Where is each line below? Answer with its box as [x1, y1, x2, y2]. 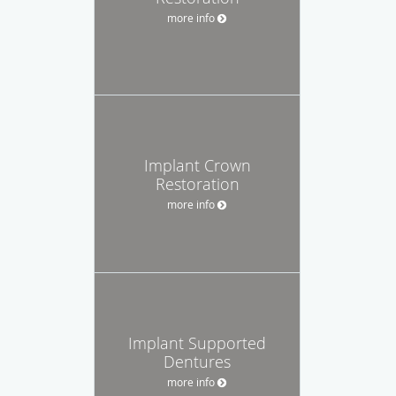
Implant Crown [143, 154, 251, 176]
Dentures [164, 350, 231, 372]
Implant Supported [128, 331, 266, 354]
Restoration [155, 172, 240, 194]
